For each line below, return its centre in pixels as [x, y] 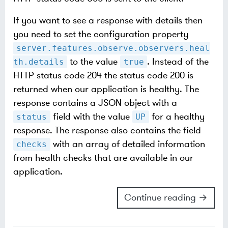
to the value [94, 62]
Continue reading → [166, 197]
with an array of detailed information [127, 144]
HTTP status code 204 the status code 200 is [103, 75]
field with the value [91, 117]
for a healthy [177, 117]
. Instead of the [178, 62]
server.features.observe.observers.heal [113, 48]
